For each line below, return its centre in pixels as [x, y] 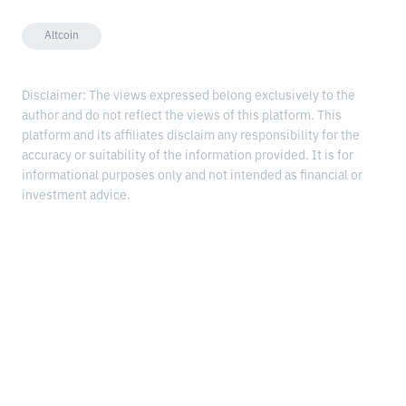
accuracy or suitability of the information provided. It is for [188, 155]
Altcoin [62, 36]
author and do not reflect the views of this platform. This [182, 116]
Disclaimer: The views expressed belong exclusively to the [188, 96]
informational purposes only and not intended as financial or [192, 175]
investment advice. [76, 195]
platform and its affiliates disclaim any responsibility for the [191, 135]
